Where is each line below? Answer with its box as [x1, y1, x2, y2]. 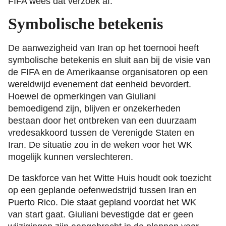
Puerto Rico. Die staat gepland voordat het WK [8, 197, 196, 207]
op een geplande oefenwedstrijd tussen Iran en [8, 185, 197, 195]
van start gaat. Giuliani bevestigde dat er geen [8, 209, 193, 219]
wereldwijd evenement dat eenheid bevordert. [8, 79, 191, 89]
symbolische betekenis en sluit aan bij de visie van [8, 54, 210, 65]
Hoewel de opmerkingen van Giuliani [8, 91, 156, 101]
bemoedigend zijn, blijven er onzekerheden [8, 103, 181, 114]
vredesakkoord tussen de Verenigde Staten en [8, 127, 194, 138]
